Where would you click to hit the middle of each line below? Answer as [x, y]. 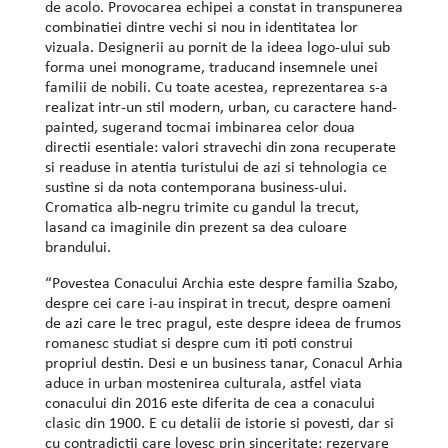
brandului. [77, 246]
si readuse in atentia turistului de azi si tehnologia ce [215, 166]
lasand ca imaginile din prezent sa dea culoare [195, 226]
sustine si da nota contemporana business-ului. [195, 186]
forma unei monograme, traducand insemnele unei [211, 66]
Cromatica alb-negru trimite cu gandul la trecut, [201, 206]
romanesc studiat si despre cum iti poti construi [198, 342]
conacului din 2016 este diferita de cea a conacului [209, 402]
